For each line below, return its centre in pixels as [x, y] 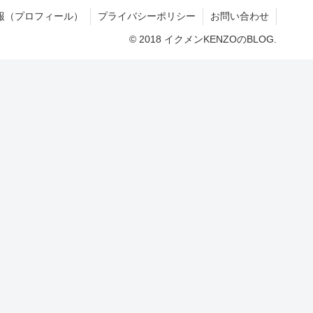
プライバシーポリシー [147, 16]
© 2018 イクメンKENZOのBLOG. [203, 39]
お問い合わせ [240, 16]
